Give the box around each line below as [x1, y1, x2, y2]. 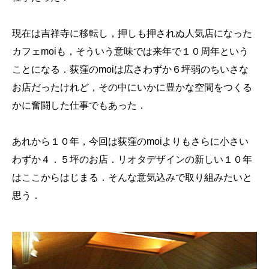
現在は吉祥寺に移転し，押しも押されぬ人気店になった [12, 28, 252, 38]
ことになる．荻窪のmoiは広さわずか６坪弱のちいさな [12, 64, 249, 74]
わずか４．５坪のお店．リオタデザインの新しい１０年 [12, 154, 252, 165]
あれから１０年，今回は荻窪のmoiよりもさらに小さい [12, 136, 249, 147]
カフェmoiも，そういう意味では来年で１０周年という [12, 46, 249, 56]
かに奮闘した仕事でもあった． [12, 100, 147, 110]
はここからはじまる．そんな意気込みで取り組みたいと [12, 172, 252, 183]
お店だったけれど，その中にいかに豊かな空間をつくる [12, 82, 252, 92]
